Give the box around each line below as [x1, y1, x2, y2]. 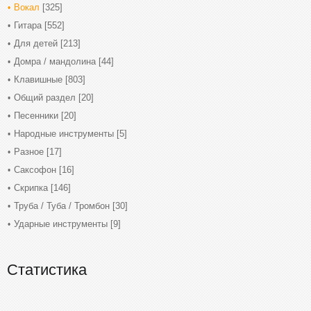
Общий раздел [14, 92, 76, 103]
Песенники [14, 110, 58, 121]
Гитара [14, 20, 42, 31]
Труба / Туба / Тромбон [14, 201, 110, 211]
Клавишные [14, 74, 62, 85]
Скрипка [14, 183, 48, 193]
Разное [14, 146, 44, 157]
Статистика [7, 261, 87, 278]
